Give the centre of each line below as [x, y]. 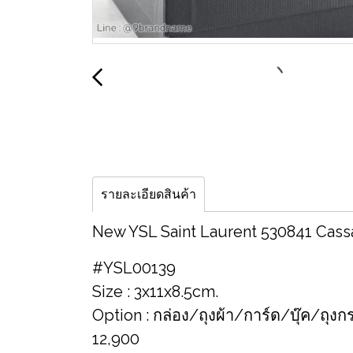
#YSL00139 [134, 268]
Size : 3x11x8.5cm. [155, 292]
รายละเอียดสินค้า [149, 194]
